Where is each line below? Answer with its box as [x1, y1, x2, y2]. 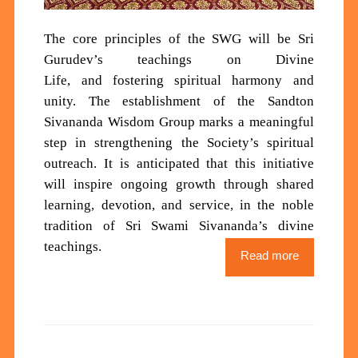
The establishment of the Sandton [88, 93, 314, 109]
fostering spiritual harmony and [112, 73, 314, 89]
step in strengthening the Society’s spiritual [44, 135, 314, 151]
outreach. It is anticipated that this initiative [44, 156, 314, 172]
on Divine [192, 52, 314, 68]
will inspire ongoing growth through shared [44, 177, 314, 193]
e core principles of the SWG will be [59, 31, 298, 47]
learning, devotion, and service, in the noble [44, 197, 314, 213]
